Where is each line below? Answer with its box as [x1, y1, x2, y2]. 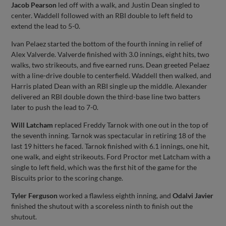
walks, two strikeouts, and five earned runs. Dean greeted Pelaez [11, 60, 210, 69]
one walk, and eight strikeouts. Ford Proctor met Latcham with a [11, 152, 211, 161]
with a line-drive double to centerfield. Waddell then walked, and [11, 71, 212, 80]
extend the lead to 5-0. [11, 21, 81, 30]
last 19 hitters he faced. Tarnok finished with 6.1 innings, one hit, [11, 141, 210, 150]
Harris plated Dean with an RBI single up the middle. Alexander [11, 81, 208, 90]
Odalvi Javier [173, 191, 214, 200]
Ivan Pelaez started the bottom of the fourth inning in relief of [11, 39, 203, 48]
